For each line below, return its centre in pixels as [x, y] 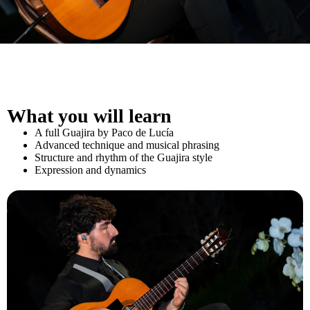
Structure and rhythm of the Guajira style [124, 157]
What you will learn [89, 116]
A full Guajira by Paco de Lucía [104, 133]
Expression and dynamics [90, 170]
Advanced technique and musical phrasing [127, 145]
